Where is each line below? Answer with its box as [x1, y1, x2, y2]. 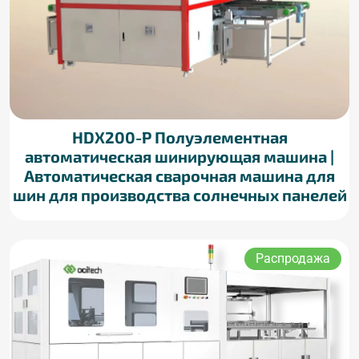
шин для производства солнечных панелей [12, 184, 347, 204]
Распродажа [256, 250, 330, 266]
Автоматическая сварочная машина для [24, 165, 335, 185]
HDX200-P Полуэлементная [71, 127, 288, 147]
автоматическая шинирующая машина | [25, 146, 334, 166]
